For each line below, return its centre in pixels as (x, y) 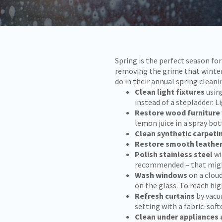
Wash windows (161, 175)
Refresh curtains (165, 196)
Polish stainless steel (174, 154)
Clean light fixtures (170, 92)
